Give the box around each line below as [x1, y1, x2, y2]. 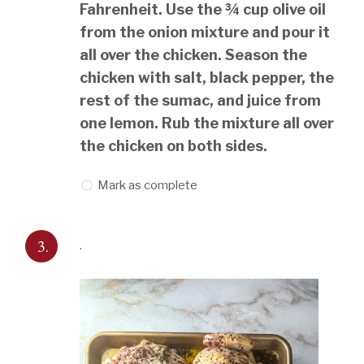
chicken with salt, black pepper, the [80, 69, 335, 87]
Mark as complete [97, 178, 198, 193]
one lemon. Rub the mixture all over [80, 115, 335, 132]
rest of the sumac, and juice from [80, 92, 322, 110]
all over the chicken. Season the [80, 46, 308, 64]
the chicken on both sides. [80, 137, 268, 155]
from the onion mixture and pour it [80, 24, 331, 41]
